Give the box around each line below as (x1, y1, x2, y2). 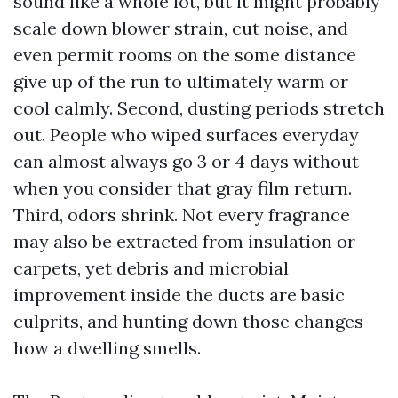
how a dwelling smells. (13, 337, 201, 359)
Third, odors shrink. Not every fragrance (13, 203, 350, 226)
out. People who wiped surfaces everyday (13, 123, 359, 146)
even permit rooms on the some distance (13, 44, 356, 66)
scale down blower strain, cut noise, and (13, 17, 348, 39)
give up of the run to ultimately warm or (13, 70, 348, 92)
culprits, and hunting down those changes (13, 310, 363, 332)
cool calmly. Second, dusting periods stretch (13, 97, 385, 119)
